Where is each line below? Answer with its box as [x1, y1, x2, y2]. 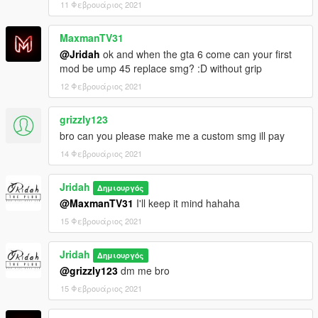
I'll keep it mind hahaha [133, 196, 240, 211]
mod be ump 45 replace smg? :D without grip [60, 61, 262, 76]
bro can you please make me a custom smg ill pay [60, 128, 285, 143]
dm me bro [118, 263, 170, 278]
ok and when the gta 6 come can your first [100, 47, 292, 62]
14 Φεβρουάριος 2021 [60, 148, 142, 160]
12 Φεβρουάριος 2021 [60, 80, 142, 92]
